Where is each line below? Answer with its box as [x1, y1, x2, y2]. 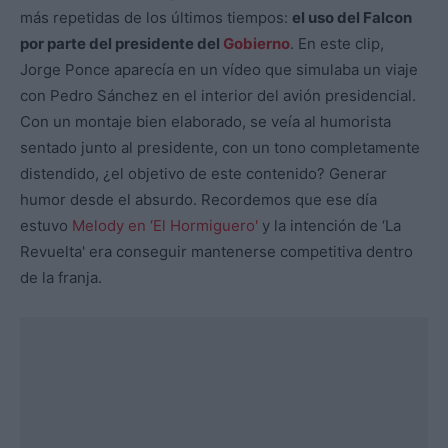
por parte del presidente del [20, 34, 223, 54]
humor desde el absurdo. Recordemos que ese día [20, 190, 377, 210]
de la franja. [20, 268, 106, 288]
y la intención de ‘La [258, 216, 401, 236]
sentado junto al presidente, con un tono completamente [20, 138, 420, 158]
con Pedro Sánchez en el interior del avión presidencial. [20, 86, 416, 106]
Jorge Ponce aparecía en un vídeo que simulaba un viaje [20, 60, 418, 80]
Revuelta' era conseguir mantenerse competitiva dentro [20, 242, 413, 262]
